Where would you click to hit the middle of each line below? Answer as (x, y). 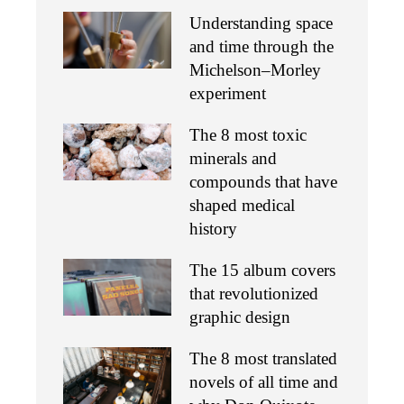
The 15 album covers (262, 271)
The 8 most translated (263, 359)
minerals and (233, 159)
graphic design (240, 317)
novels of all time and (264, 382)
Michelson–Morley (255, 70)
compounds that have (263, 182)
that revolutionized (254, 294)
